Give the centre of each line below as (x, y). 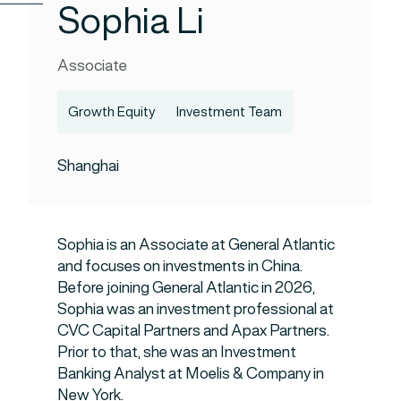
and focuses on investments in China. (180, 266)
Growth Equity (111, 112)
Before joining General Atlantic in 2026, (186, 288)
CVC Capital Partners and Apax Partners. (193, 331)
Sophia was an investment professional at (196, 309)
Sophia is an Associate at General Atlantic (196, 245)
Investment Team (229, 112)
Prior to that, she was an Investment (177, 352)
